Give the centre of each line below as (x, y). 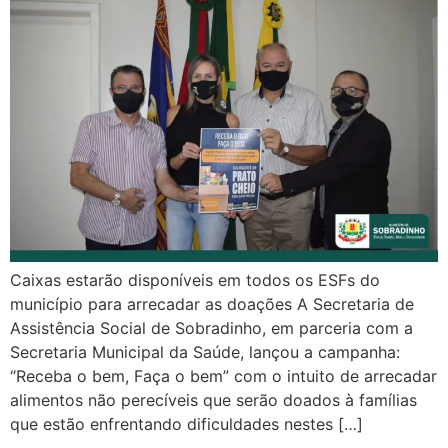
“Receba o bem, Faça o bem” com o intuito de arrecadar (223, 376)
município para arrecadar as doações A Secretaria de (212, 304)
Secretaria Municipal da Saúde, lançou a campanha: (205, 352)
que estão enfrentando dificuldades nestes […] (186, 424)
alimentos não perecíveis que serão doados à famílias (213, 400)
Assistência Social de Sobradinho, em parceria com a (211, 328)
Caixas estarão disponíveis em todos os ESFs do (195, 280)
